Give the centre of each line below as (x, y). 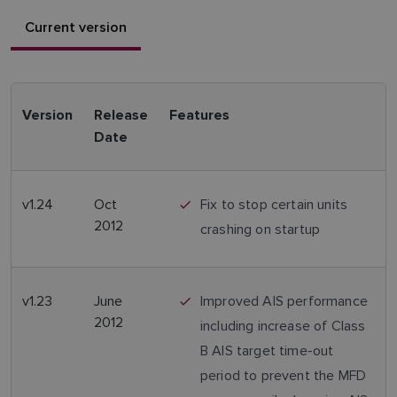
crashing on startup (261, 229)
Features (199, 116)
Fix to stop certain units (274, 204)
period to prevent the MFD (284, 375)
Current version (76, 27)
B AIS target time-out (267, 350)
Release (121, 116)
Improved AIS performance (284, 301)
